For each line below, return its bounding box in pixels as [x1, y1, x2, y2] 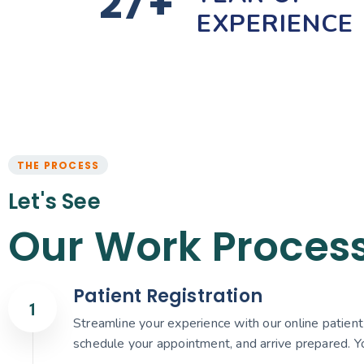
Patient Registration [73, 284, 262, 310]
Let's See [8, 187, 101, 217]
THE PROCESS [17, 158, 100, 173]
